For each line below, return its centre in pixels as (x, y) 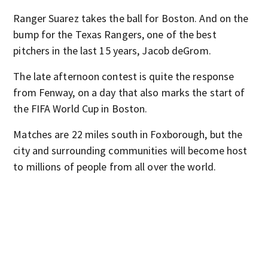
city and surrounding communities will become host (130, 150)
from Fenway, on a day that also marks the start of (129, 92)
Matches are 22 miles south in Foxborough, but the (128, 134)
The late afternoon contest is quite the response (124, 76)
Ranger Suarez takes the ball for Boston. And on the (131, 18)
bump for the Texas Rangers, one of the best (115, 34)
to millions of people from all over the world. (115, 167)
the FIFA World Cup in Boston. (80, 109)
